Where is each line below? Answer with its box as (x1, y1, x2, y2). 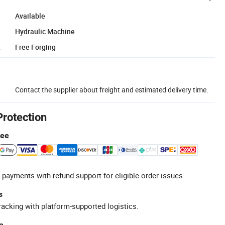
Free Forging (15, 42, 56, 52)
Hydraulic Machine (15, 26, 75, 36)
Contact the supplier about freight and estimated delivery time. (15, 84, 208, 94)
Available (15, 11, 45, 21)
